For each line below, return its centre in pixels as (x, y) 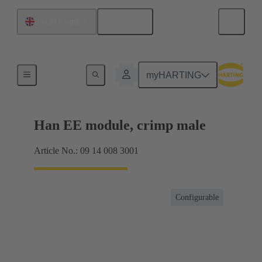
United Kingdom (61, 21)
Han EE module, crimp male (120, 125)
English (129, 22)
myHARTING (174, 75)
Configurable (197, 198)
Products (60, 73)
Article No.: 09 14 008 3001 (86, 151)
